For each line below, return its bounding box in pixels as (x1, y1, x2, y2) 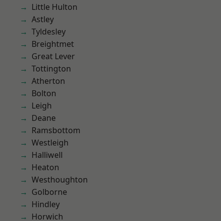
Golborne (32, 186, 67, 197)
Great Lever (32, 51, 75, 62)
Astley (32, 14, 54, 25)
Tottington (32, 63, 71, 74)
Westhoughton (32, 174, 88, 185)
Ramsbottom (32, 125, 80, 136)
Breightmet (32, 38, 74, 49)
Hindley (32, 199, 60, 210)
